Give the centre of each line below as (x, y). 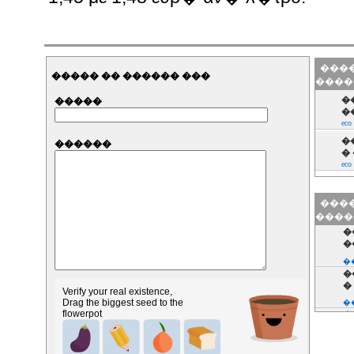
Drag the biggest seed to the (123, 303)
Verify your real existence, (118, 292)
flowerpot (83, 314)
